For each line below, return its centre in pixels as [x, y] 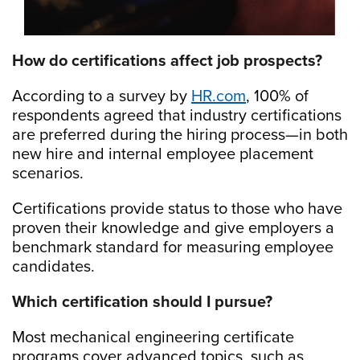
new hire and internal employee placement [163, 154]
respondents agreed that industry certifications [177, 115]
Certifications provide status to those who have [177, 209]
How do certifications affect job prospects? [167, 61]
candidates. [53, 266]
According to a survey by [102, 96]
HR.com [219, 96]
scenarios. [48, 173]
